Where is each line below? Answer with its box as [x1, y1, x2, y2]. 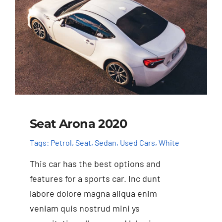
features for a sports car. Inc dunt [29, 173, 161, 184]
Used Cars [119, 137, 155, 147]
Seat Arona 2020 [29, 116, 127, 131]
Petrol [50, 137, 72, 147]
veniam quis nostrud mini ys [29, 203, 140, 214]
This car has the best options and [29, 158, 161, 169]
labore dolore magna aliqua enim [29, 188, 157, 199]
